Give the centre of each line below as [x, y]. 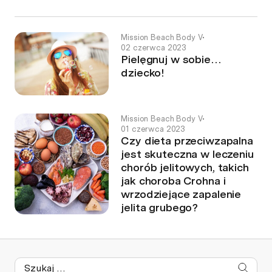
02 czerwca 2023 [154, 48]
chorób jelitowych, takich [185, 167]
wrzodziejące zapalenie [181, 194]
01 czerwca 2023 [153, 129]
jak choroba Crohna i [173, 180]
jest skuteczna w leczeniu [187, 154]
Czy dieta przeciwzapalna [187, 140]
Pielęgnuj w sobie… [171, 59]
